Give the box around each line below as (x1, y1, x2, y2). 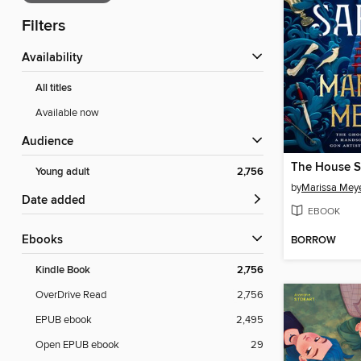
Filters (22, 16, 65, 37)
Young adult (35, 165, 89, 180)
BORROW (291, 234, 336, 248)
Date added (31, 193, 85, 209)
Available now (35, 106, 99, 120)
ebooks (29, 233, 63, 248)
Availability (30, 51, 83, 66)
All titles (35, 81, 72, 96)
